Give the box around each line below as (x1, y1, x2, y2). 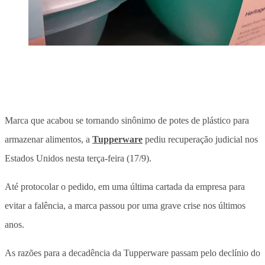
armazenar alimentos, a (5, 134, 92, 144)
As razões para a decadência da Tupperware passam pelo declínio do (5, 247, 260, 258)
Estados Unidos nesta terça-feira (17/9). (5, 153, 151, 163)
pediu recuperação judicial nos (143, 134, 258, 144)
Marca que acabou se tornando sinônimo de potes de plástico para (5, 115, 249, 125)
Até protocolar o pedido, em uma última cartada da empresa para (5, 181, 245, 192)
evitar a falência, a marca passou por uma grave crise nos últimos (5, 200, 245, 211)
